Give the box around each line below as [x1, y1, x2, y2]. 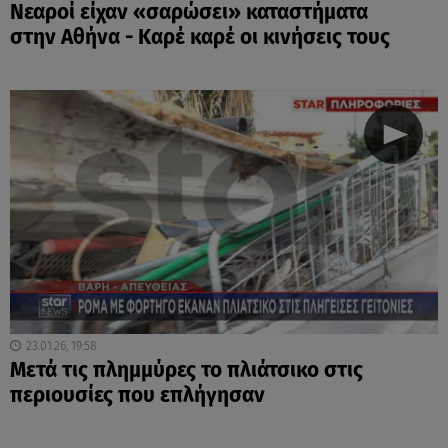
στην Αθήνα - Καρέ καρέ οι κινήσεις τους [10, 24, 390, 50]
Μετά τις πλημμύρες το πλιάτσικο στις [10, 357, 363, 383]
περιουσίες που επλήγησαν [10, 382, 265, 408]
